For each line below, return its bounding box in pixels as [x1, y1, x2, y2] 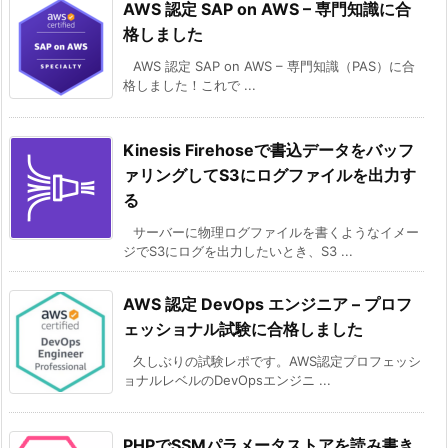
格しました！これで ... [123, 76, 256, 93]
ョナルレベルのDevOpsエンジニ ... [123, 371, 331, 388]
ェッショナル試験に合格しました [123, 318, 363, 339]
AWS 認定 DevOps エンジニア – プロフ [123, 293, 412, 314]
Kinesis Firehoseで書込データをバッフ [123, 139, 414, 160]
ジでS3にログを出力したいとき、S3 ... [123, 242, 353, 259]
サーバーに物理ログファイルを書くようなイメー [133, 223, 419, 240]
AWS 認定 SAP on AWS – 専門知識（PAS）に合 [133, 57, 415, 74]
